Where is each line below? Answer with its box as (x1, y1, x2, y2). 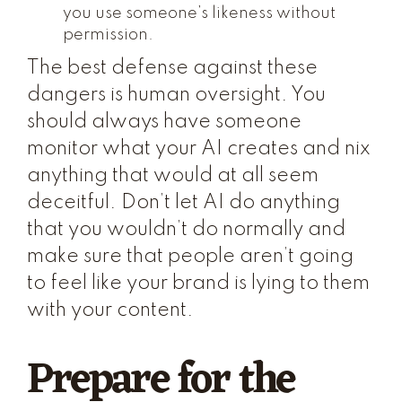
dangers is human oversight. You (27, 85, 326, 105)
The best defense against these (27, 58, 318, 78)
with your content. (27, 301, 194, 320)
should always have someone (27, 112, 301, 132)
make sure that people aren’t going (27, 247, 354, 267)
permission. (63, 27, 153, 43)
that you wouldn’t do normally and (27, 220, 345, 240)
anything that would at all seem (27, 166, 319, 186)
